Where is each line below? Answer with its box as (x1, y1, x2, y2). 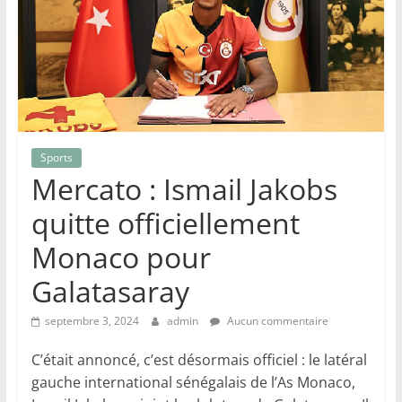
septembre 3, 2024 (44, 313, 139, 329)
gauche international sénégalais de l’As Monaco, (31, 372, 355, 393)
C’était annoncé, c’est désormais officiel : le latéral (31, 350, 367, 371)
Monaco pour (31, 238, 211, 277)
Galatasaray (31, 272, 189, 311)
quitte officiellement (31, 204, 300, 243)
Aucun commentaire (223, 313, 328, 329)
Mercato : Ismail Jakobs (31, 170, 337, 209)
